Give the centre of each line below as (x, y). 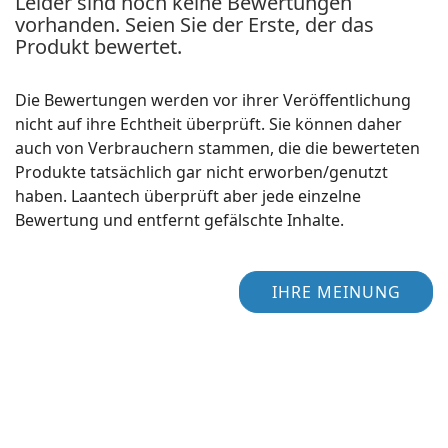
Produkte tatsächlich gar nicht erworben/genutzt (201, 171)
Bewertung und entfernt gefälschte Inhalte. (179, 219)
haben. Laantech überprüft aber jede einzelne (188, 195)
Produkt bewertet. (98, 46)
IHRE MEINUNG (336, 291)
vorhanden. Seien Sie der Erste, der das (194, 24)
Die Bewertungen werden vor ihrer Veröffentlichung (213, 99)
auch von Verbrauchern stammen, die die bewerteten (217, 147)
